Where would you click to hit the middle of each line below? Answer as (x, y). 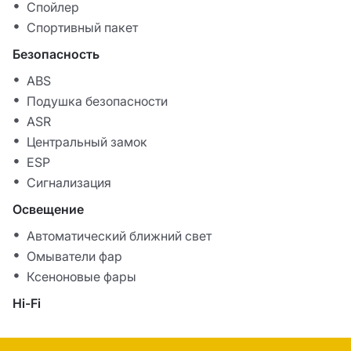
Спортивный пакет (82, 28)
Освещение (48, 210)
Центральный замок (87, 142)
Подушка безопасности (97, 101)
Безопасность (56, 54)
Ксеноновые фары (81, 277)
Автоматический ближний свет (119, 236)
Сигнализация (69, 183)
